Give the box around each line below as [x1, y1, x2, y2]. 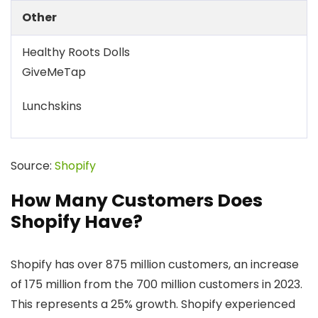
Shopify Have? [11, 209, 143, 234]
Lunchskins [22, 98, 82, 114]
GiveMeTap [22, 64, 86, 80]
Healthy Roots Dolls [22, 44, 130, 60]
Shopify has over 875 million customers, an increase [11, 256, 299, 273]
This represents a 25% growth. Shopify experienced [11, 296, 295, 312]
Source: [11, 158, 55, 174]
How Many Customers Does [11, 188, 263, 213]
